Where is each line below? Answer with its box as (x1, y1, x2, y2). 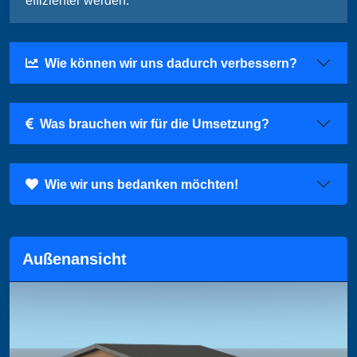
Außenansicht (22, 250, 127, 269)
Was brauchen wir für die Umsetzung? (40, 116, 269, 131)
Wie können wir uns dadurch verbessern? (45, 56, 297, 70)
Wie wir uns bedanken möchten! (45, 177, 238, 191)
